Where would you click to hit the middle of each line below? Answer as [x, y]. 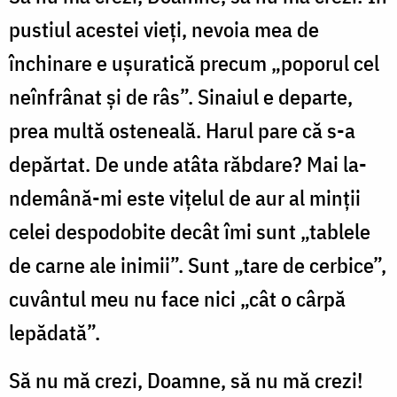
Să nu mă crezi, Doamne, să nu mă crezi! [186, 380]
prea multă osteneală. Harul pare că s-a [182, 130]
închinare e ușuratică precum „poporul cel [194, 62]
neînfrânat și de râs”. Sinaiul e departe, [181, 96]
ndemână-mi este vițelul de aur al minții [185, 197]
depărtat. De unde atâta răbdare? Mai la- [188, 163]
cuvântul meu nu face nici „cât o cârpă [177, 298]
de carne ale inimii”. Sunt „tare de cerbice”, [198, 265]
